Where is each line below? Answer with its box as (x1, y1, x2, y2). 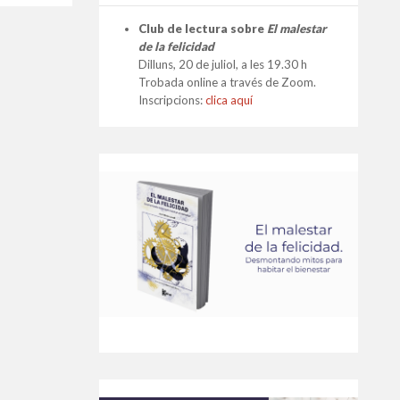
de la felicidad (138, 39, 214, 54)
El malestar (267, 21, 326, 36)
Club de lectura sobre (138, 21, 267, 36)
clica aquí (205, 93, 253, 107)
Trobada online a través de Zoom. (138, 75, 316, 89)
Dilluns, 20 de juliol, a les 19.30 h (138, 57, 307, 71)
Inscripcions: (138, 93, 205, 107)
